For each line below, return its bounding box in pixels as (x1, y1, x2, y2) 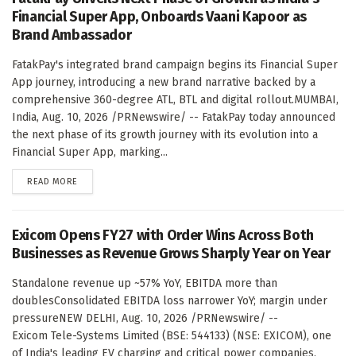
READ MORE (27, 176, 78, 187)
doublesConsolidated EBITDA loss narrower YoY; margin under (12, 293, 327, 308)
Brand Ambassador (12, 25, 132, 44)
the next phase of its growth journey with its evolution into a (12, 127, 318, 141)
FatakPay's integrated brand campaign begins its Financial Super (12, 57, 338, 72)
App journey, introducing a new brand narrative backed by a (12, 75, 315, 89)
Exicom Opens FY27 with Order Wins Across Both (12, 226, 314, 244)
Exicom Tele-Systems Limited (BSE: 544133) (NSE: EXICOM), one (12, 328, 331, 342)
